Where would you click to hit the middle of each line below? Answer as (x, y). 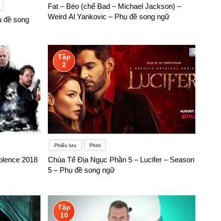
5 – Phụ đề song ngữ (82, 170)
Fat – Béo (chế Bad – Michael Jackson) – (115, 6)
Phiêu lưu (66, 146)
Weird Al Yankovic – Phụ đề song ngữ (109, 17)
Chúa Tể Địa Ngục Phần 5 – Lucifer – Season (121, 160)
